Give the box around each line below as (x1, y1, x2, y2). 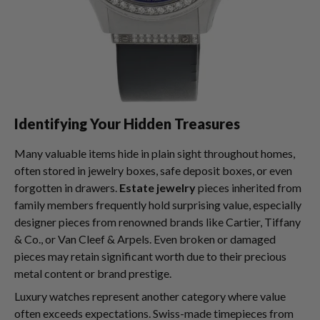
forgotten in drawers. (14, 181, 119, 194)
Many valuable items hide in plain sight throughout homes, (14, 146, 295, 160)
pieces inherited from (196, 181, 301, 194)
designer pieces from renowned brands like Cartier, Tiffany (14, 215, 301, 229)
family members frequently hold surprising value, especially (14, 198, 301, 211)
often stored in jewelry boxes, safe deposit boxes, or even (14, 164, 292, 177)
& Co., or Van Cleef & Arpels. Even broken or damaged (14, 232, 276, 246)
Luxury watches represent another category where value (14, 289, 286, 303)
